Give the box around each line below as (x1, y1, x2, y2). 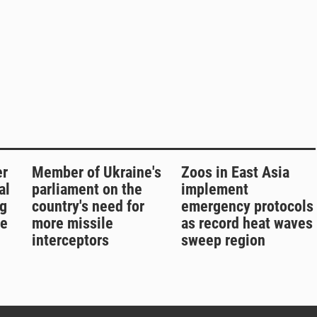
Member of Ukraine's (32, 163, 161, 181)
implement (180, 180, 248, 198)
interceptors (32, 231, 109, 249)
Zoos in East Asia (180, 163, 289, 181)
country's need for (32, 197, 144, 215)
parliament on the (32, 180, 142, 198)
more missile (32, 214, 113, 232)
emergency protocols (180, 197, 313, 215)
